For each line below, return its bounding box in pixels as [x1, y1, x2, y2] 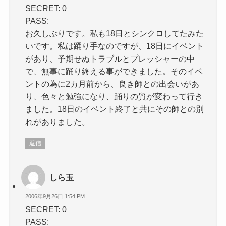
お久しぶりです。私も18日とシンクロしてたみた [25, 28, 204, 38]
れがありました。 [25, 117, 90, 126]
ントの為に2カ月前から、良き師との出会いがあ [25, 79, 200, 88]
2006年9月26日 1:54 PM [25, 193, 85, 199]
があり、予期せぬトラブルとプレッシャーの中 [25, 53, 195, 63]
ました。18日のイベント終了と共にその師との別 [25, 104, 204, 114]
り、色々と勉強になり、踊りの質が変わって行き [25, 91, 203, 101]
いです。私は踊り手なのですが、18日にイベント [25, 41, 204, 50]
